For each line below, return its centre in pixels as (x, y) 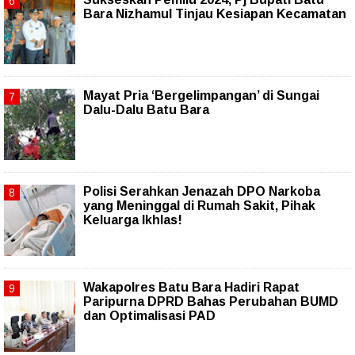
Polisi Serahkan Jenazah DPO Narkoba (202, 191)
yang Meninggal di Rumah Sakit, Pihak (199, 205)
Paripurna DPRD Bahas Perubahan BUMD (211, 301)
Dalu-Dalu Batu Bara (146, 109)
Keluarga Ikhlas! (133, 219)
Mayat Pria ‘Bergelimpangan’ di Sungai (201, 95)
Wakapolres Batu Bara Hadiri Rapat (191, 287)
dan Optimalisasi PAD (149, 315)
